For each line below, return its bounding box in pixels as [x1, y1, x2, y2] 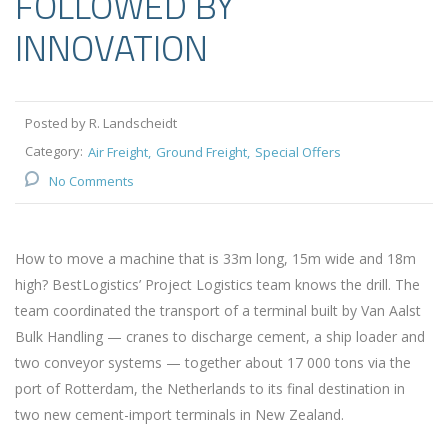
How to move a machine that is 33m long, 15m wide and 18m [15, 249, 416, 269]
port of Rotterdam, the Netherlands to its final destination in [15, 379, 405, 399]
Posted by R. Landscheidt [25, 114, 177, 133]
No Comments [49, 172, 134, 191]
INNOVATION [15, 20, 208, 76]
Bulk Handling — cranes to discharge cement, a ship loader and [15, 327, 425, 347]
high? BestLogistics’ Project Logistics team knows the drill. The [15, 275, 420, 295]
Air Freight [88, 143, 148, 162]
